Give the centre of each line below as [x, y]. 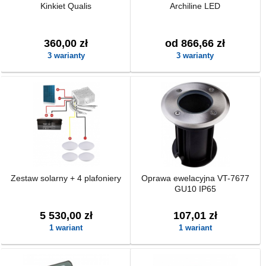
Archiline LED [195, 6]
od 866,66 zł [195, 43]
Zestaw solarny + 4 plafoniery [66, 178]
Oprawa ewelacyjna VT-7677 [195, 178]
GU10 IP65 [195, 189]
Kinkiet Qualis [66, 6]
